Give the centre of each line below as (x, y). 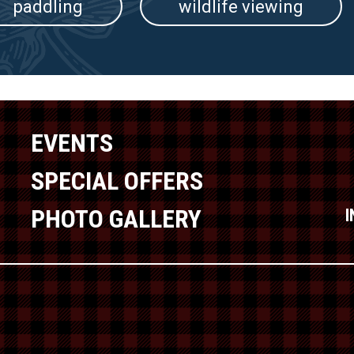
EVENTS (72, 143)
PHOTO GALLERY (116, 219)
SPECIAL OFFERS (117, 181)
